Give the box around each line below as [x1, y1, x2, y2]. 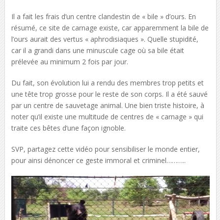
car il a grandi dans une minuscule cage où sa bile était [11, 46, 184, 55]
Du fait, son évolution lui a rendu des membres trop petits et [11, 78, 204, 87]
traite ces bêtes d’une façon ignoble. [11, 123, 126, 133]
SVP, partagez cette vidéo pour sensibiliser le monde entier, [11, 144, 200, 154]
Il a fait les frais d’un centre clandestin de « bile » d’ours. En [11, 12, 196, 21]
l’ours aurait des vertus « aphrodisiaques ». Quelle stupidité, [11, 34, 198, 44]
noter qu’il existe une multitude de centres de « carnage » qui [11, 112, 203, 121]
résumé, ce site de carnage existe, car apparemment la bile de [11, 23, 209, 32]
